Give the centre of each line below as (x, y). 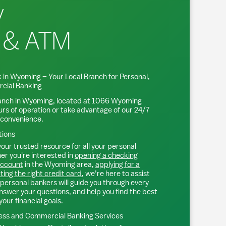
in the (34, 164)
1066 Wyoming (117, 101)
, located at (72, 101)
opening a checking (106, 155)
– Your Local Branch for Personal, (95, 76)
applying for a (118, 164)
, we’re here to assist (116, 173)
